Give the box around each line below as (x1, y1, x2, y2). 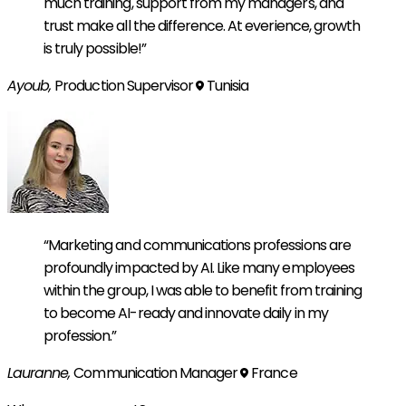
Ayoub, (7, 74, 55, 96)
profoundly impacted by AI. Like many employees (43, 256, 354, 278)
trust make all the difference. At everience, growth (43, 14, 361, 36)
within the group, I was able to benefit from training (43, 279, 362, 301)
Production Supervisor (54, 74, 194, 96)
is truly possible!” (43, 37, 146, 59)
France (248, 362, 297, 383)
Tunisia (204, 74, 249, 96)
